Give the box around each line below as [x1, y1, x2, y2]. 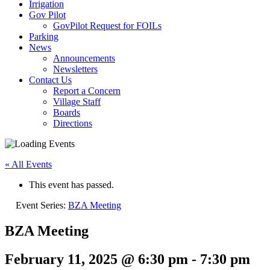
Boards [53, 107, 80, 118]
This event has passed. [29, 179, 114, 190]
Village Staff [53, 96, 101, 107]
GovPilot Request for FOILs [53, 20, 162, 31]
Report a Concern [53, 85, 121, 96]
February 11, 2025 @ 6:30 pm [5, 251, 188, 267]
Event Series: [16, 199, 68, 210]
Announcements [53, 52, 115, 63]
